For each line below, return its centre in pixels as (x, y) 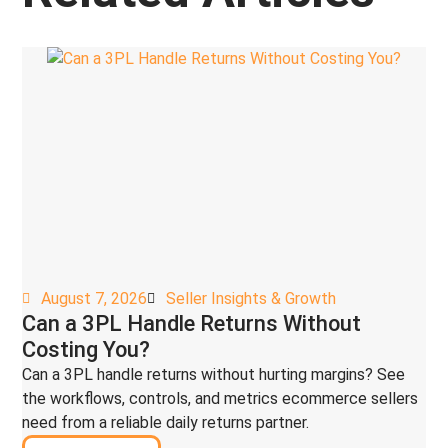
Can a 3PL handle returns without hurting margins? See (214, 374)
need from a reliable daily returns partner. (166, 422)
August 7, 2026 (94, 298)
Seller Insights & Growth (251, 298)
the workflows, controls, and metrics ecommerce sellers (220, 398)
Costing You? (86, 349)
